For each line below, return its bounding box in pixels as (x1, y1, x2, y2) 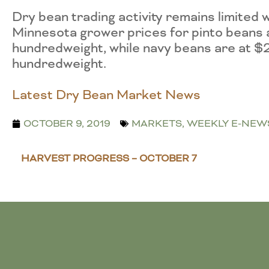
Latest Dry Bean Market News (12, 86, 201, 103)
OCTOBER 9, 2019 (23, 117, 110, 130)
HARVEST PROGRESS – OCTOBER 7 (21, 152, 197, 165)
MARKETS (131, 117, 182, 130)
